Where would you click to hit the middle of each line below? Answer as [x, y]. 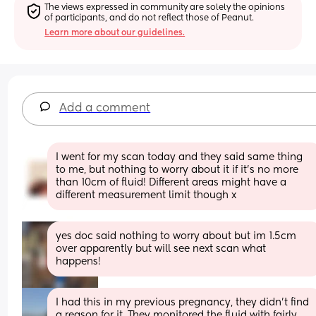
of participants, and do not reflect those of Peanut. [150, 18]
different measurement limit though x [146, 195]
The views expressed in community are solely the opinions [165, 7]
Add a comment [105, 108]
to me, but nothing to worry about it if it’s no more [177, 170]
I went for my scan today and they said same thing [180, 157]
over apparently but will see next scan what [161, 249]
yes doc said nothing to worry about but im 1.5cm [176, 236]
